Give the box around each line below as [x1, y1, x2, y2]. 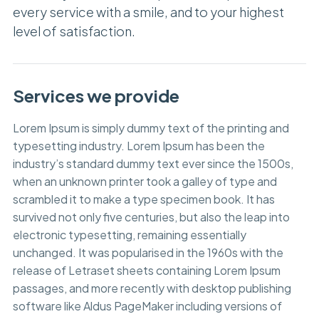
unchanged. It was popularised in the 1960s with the [12, 245, 283, 260]
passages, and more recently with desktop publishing [12, 281, 291, 296]
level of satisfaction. [12, 23, 135, 39]
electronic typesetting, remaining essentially [12, 227, 246, 242]
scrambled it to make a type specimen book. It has [12, 192, 275, 206]
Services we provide [12, 85, 179, 106]
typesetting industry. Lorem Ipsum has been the [12, 138, 265, 153]
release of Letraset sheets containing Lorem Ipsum [12, 263, 281, 278]
